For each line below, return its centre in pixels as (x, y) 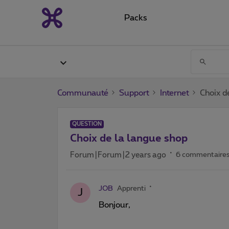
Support (134, 93)
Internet (175, 93)
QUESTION (87, 124)
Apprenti (131, 188)
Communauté (83, 93)
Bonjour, (114, 205)
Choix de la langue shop (129, 138)
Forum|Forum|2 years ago (118, 155)
